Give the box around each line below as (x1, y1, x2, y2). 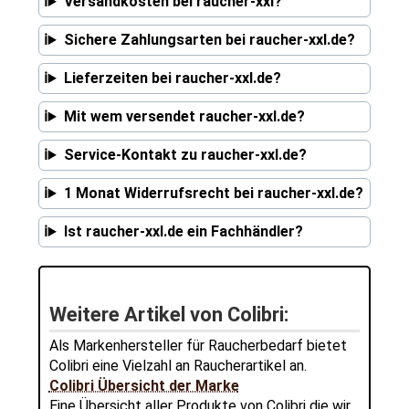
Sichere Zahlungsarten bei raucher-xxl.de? (63, 31, 355, 49)
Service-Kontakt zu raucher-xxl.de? (63, 146, 307, 164)
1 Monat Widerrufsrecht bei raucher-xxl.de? (63, 184, 363, 203)
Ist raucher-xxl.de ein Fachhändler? (63, 223, 303, 241)
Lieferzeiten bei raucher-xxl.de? (63, 69, 281, 88)
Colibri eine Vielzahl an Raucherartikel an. (48, 357, 307, 375)
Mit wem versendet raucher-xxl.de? (63, 108, 305, 126)
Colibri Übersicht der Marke (48, 377, 239, 395)
